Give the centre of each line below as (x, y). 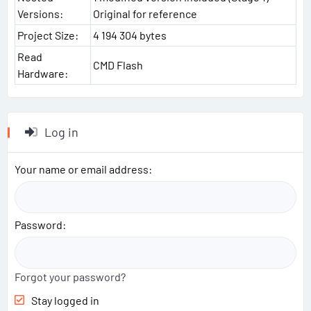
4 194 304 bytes (130, 35)
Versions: (40, 14)
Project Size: (48, 35)
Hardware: (43, 73)
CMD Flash (118, 65)
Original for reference (145, 14)
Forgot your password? (70, 277)
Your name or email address (82, 169)
